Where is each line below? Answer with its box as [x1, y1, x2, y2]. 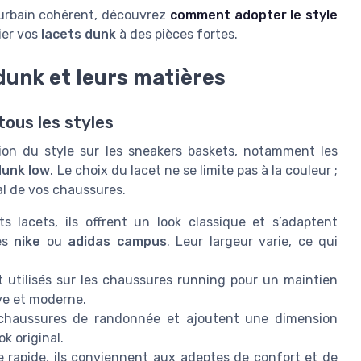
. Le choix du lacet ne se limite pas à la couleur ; [50, 163, 338, 179]
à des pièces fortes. [116, 27, 238, 42]
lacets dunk [41, 27, 116, 42]
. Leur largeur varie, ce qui [166, 234, 338, 250]
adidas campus [68, 234, 167, 250]
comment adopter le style [169, 7, 338, 23]
